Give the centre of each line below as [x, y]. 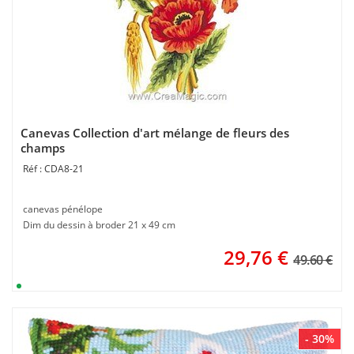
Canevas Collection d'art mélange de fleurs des [155, 133]
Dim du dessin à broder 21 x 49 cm [99, 225]
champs [43, 148]
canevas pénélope [63, 209]
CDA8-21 [64, 169]
